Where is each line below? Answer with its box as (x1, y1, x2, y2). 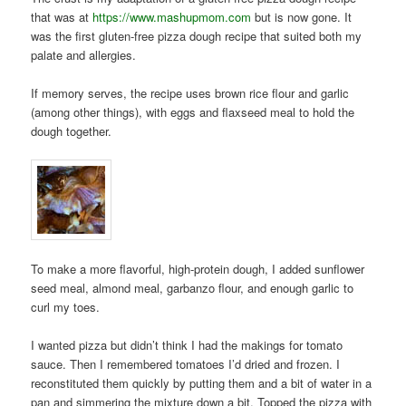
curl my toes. (31, 298, 101, 316)
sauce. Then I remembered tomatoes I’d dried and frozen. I (31, 355, 341, 373)
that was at (31, 7, 93, 25)
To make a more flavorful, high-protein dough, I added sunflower (31, 260, 365, 278)
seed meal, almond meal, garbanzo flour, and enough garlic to (31, 279, 354, 297)
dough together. (31, 122, 112, 140)
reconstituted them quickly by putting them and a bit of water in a (31, 374, 372, 392)
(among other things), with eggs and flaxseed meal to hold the (31, 103, 355, 121)
